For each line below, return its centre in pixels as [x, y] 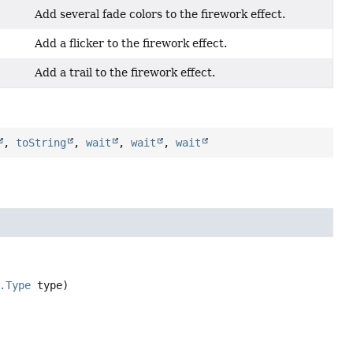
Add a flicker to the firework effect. [131, 43]
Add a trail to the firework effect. [125, 72]
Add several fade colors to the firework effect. [160, 14]
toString [41, 142]
